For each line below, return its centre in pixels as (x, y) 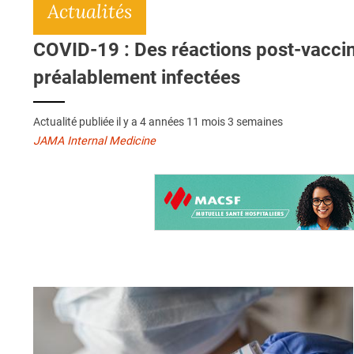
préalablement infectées (137, 78)
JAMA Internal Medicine (94, 141)
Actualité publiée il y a (87, 122)
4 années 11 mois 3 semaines (211, 122)
